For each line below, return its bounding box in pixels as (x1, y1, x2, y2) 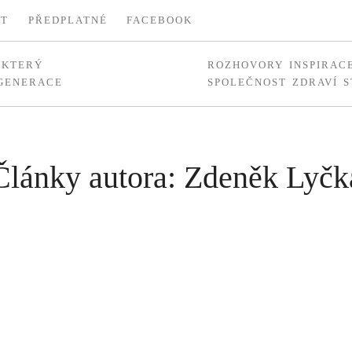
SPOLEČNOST (207, 75, 288, 88)
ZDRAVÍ (291, 75, 338, 88)
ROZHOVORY (207, 58, 284, 71)
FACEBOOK (126, 14, 193, 27)
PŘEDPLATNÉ (27, 14, 108, 27)
